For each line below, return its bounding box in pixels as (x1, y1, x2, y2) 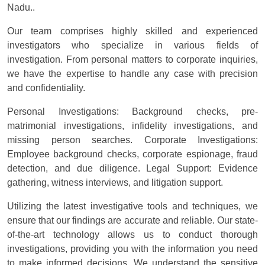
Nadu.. (7, 2, 35, 12)
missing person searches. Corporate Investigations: (7, 135, 258, 145)
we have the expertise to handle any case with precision (7, 69, 258, 79)
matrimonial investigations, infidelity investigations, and (7, 121, 258, 131)
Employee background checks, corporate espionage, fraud (7, 149, 258, 159)
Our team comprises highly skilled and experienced (7, 26, 258, 36)
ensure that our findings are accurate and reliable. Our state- (7, 215, 258, 225)
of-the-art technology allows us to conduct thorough (7, 230, 258, 240)
